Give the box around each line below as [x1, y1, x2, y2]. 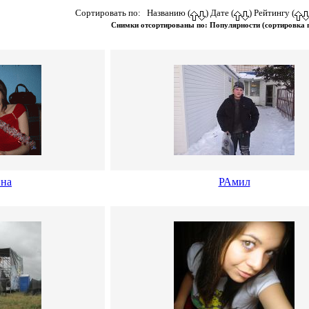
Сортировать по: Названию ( [74, 8, 190, 18]
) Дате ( [205, 8, 234, 18]
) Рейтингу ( [248, 8, 295, 18]
